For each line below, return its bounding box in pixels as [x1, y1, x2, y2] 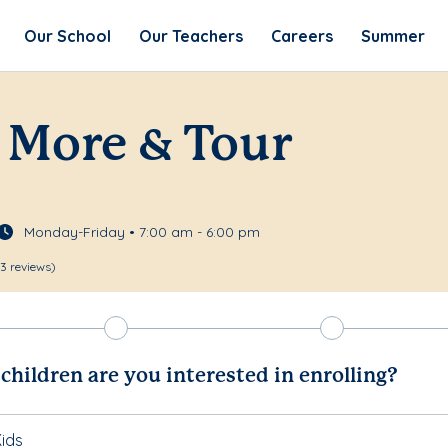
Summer [360, 25, 425, 46]
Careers [270, 25, 333, 46]
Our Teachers [138, 25, 243, 46]
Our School [23, 25, 111, 46]
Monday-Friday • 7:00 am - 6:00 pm [24, 223, 260, 242]
